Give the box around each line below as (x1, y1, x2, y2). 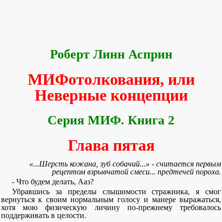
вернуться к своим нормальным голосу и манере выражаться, (1, 195, 221, 204)
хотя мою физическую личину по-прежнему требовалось (1, 203, 221, 212)
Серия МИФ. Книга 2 (48, 113, 174, 127)
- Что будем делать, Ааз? (12, 177, 94, 186)
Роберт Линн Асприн (50, 47, 172, 61)
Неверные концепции (34, 86, 188, 104)
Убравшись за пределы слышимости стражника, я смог (12, 187, 221, 196)
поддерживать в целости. (1, 211, 86, 220)
